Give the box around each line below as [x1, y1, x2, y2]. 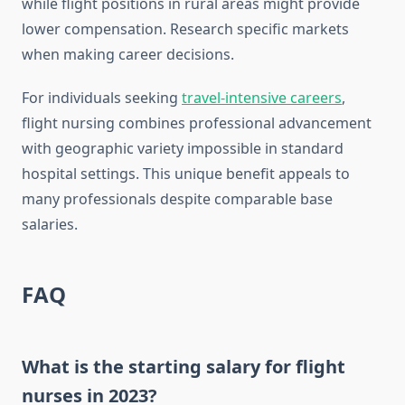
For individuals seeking [22, 88, 182, 108]
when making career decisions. [22, 44, 234, 65]
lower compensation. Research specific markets [22, 19, 349, 40]
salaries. [22, 214, 78, 235]
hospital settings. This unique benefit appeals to [22, 164, 350, 184]
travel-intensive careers [182, 88, 342, 108]
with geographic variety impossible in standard [22, 138, 344, 159]
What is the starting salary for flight [22, 354, 345, 380]
